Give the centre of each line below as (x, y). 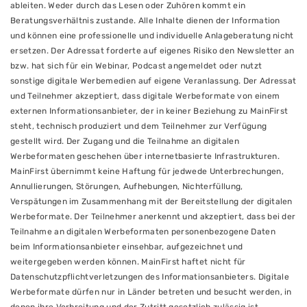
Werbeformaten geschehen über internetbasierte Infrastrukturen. (145, 156)
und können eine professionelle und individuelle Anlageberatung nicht (152, 36)
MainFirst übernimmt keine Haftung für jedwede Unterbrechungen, (147, 171)
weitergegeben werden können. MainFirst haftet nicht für (128, 262)
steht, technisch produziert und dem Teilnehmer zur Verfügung (139, 126)
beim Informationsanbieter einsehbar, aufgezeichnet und (127, 247)
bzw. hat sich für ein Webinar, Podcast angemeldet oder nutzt (136, 66)
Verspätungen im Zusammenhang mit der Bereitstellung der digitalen (151, 201)
